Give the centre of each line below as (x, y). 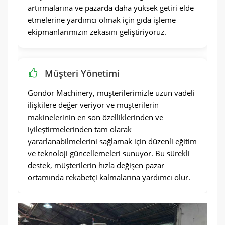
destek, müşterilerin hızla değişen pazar (96, 165)
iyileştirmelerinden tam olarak (80, 129)
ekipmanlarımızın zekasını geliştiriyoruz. (97, 32)
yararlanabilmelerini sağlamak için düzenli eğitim (112, 141)
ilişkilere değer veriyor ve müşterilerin (93, 105)
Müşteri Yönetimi (82, 73)
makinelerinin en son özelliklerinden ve (95, 117)
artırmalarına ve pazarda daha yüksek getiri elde (111, 8)
